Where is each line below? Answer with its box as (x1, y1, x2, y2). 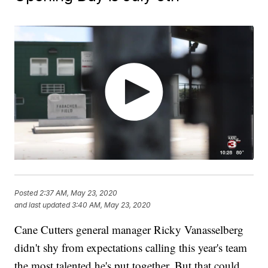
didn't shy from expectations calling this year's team (14, 240, 248, 255)
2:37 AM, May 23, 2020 (39, 188, 118, 197)
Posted (14, 188, 40, 197)
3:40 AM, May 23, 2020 (72, 200, 151, 209)
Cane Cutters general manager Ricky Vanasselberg (14, 222, 244, 237)
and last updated (14, 200, 71, 209)
